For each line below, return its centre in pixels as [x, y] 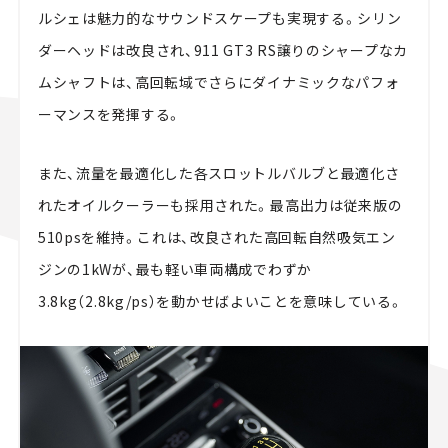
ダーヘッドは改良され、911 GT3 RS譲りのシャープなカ [222, 50]
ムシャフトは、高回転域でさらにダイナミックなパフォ [218, 82]
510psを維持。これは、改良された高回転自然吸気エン [216, 237]
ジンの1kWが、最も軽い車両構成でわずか [174, 269]
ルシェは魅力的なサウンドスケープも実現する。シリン [219, 18]
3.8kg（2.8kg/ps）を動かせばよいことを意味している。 [220, 301]
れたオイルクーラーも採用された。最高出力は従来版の [220, 205]
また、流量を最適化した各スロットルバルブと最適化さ [218, 173]
